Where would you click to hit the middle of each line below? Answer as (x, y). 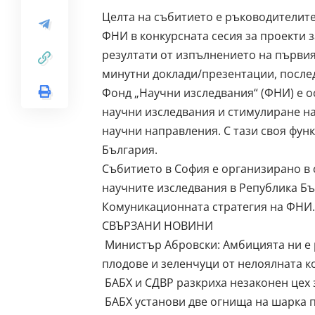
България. (129, 149)
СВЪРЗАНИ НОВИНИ (157, 225)
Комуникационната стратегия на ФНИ (207, 206)
